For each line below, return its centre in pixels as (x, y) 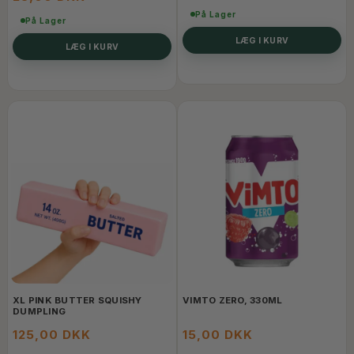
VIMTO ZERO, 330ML (233, 301)
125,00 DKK (52, 335)
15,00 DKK (218, 335)
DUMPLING (39, 312)
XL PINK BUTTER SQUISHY (77, 301)
